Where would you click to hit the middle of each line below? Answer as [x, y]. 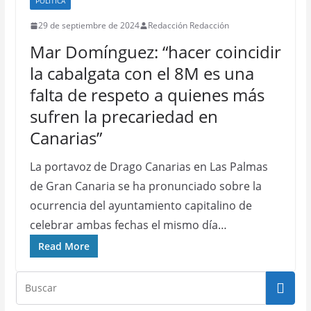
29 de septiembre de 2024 [89, 25]
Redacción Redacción [188, 25]
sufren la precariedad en [124, 116]
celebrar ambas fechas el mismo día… [128, 225]
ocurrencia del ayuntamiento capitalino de [141, 205]
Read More [64, 246]
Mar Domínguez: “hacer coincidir [155, 52]
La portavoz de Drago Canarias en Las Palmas [149, 167]
